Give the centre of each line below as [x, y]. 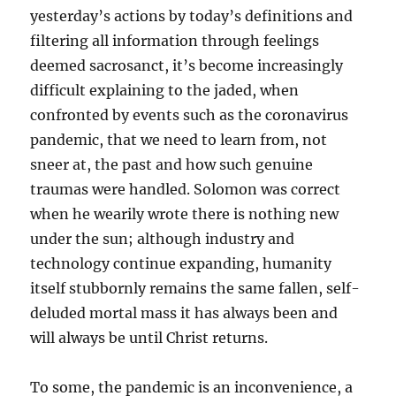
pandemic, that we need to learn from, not [179, 140]
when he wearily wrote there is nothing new [185, 214]
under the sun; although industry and [163, 239]
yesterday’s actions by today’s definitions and [192, 16]
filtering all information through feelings [175, 41]
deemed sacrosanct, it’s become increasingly [187, 65]
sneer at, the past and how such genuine [172, 164]
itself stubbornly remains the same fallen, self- [195, 288]
